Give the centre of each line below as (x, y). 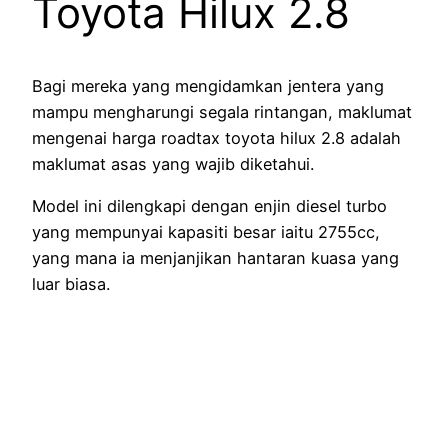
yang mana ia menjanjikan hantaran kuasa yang (215, 258)
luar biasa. (71, 284)
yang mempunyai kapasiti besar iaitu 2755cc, (206, 232)
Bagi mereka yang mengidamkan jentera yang (208, 86)
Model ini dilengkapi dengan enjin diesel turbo (209, 206)
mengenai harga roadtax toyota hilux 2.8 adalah (216, 138)
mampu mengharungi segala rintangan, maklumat (222, 112)
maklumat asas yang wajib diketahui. (173, 164)
